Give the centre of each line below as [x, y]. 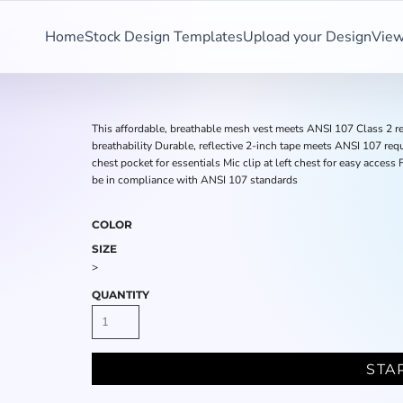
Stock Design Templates [164, 37]
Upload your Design [307, 37]
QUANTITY [121, 295]
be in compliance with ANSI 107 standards [195, 180]
